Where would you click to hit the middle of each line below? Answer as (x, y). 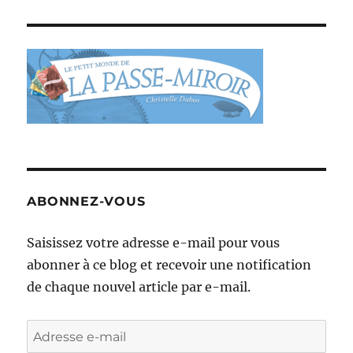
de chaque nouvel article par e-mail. (139, 287)
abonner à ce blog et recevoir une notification (169, 265)
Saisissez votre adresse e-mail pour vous (154, 243)
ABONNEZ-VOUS (86, 202)
